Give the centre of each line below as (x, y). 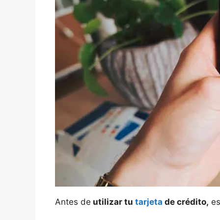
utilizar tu (113, 202)
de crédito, (187, 202)
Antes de (73, 202)
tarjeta (150, 202)
